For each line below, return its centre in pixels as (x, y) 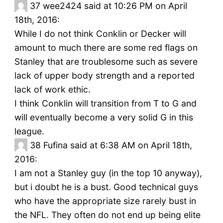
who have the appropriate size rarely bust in (105, 201)
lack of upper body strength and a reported (104, 76)
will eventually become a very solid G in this (104, 117)
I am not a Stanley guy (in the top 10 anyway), (108, 173)
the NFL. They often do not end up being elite (107, 215)
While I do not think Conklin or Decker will (100, 34)
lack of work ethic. (52, 90)
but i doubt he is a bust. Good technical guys (106, 187)
